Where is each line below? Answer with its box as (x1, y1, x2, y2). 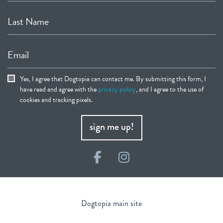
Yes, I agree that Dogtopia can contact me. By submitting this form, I (20, 74, 206, 84)
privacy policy (98, 84, 136, 95)
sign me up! (89, 119, 134, 134)
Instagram (129, 148, 178, 166)
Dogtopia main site (81, 198, 142, 209)
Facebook (101, 148, 148, 166)
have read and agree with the (20, 84, 98, 95)
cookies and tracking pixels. (20, 95, 93, 105)
